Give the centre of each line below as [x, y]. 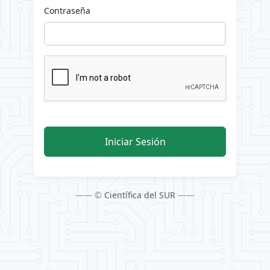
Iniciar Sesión [135, 142]
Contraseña [67, 10]
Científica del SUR [140, 195]
